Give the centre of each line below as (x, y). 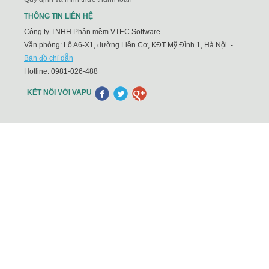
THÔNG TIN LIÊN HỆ (59, 16)
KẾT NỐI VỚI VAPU (59, 92)
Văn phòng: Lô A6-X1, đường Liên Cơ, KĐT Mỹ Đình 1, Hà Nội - (129, 45)
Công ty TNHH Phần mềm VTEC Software (92, 32)
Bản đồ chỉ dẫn (49, 58)
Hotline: (38, 71)
